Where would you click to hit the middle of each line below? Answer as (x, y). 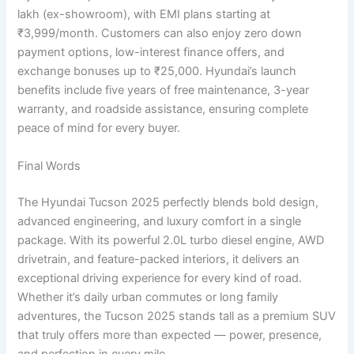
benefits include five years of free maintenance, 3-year (164, 90)
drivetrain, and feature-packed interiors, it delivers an (159, 259)
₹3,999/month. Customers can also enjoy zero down (160, 34)
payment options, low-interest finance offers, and (151, 53)
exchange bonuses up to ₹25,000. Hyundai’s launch (157, 72)
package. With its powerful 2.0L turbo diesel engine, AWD (171, 240)
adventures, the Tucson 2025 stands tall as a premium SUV (177, 316)
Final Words (49, 166)
